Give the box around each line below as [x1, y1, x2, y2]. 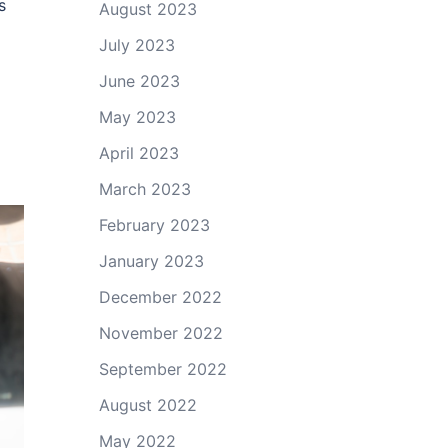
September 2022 [98, 359, 227, 379]
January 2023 [98, 251, 204, 271]
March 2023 [98, 179, 191, 199]
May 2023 [98, 107, 176, 127]
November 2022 [98, 323, 223, 343]
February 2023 [98, 215, 210, 235]
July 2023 [98, 35, 175, 55]
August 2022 [98, 395, 197, 415]
